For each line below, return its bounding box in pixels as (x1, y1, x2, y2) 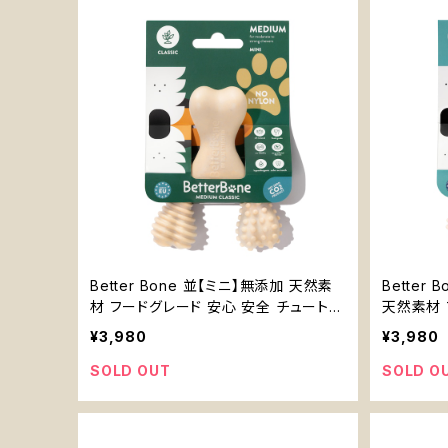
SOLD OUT (90, 362, 171, 379)
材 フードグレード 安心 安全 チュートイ (90, 298, 342, 315)
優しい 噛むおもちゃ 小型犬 (90, 319, 267, 336)
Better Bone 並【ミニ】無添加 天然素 (90, 277, 334, 294)
